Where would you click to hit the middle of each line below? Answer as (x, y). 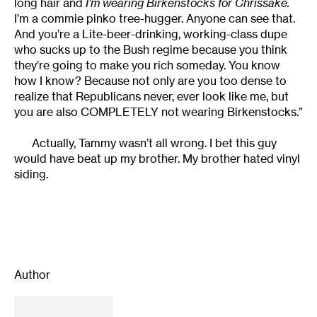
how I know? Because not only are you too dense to (150, 81)
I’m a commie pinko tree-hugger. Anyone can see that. (155, 19)
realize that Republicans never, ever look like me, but (151, 97)
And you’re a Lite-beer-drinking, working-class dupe (151, 34)
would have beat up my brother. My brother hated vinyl (157, 159)
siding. (31, 174)
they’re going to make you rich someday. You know (147, 65)
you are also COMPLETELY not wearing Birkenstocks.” (158, 112)
